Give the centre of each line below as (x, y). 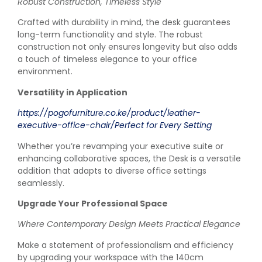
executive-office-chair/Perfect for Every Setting (115, 125)
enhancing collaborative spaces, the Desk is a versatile (129, 158)
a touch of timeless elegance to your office (107, 59)
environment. (45, 72)
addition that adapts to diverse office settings (112, 170)
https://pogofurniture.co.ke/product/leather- (109, 113)
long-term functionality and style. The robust (110, 35)
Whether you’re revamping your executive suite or (120, 146)
